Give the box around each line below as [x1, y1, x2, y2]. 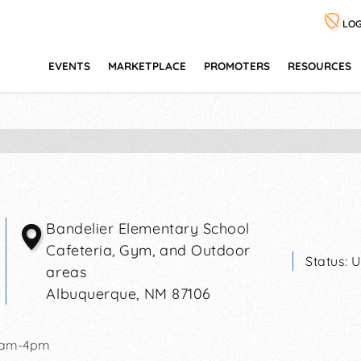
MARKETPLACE [108, 59, 186, 73]
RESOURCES [288, 59, 351, 73]
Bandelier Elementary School [46, 219, 251, 238]
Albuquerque [46, 284, 137, 303]
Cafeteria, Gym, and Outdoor [46, 241, 251, 259]
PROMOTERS [204, 59, 270, 73]
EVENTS [48, 59, 90, 73]
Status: [305, 253, 352, 269]
